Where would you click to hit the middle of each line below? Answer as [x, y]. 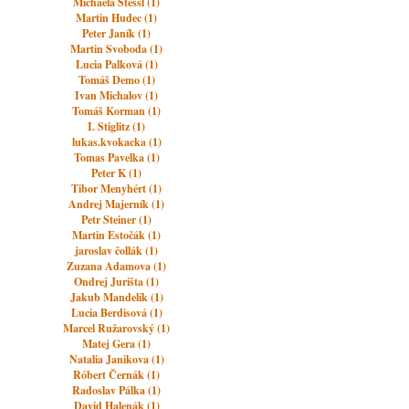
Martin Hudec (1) [117, 18]
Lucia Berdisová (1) [116, 313]
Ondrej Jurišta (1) [117, 282]
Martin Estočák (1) [117, 235]
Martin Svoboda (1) [117, 49]
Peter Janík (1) [117, 33]
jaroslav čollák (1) [117, 251]
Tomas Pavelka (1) [116, 157]
